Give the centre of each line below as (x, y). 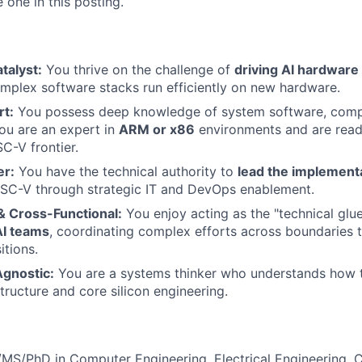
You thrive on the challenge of (138, 69)
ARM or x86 (157, 129)
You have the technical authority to (126, 171)
